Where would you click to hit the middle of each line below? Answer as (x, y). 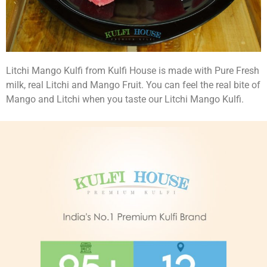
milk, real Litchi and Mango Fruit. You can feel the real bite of (133, 85)
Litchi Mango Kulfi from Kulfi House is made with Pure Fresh (133, 70)
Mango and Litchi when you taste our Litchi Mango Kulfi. (125, 99)
